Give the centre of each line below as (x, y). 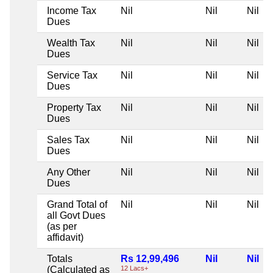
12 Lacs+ (134, 268)
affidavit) (65, 237)
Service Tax (72, 75)
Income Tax (72, 10)
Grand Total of (77, 204)
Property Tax (74, 107)
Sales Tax (68, 140)
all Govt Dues (76, 215)
